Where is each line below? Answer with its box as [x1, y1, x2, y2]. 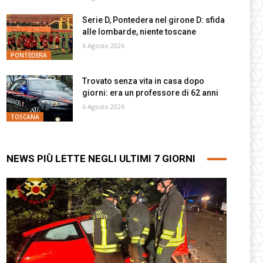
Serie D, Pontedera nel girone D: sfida [82, 15, 225, 25]
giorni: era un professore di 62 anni [82, 88, 218, 98]
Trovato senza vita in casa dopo [82, 76, 204, 86]
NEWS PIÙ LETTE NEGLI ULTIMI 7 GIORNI [6, 153, 196, 165]
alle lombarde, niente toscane [82, 26, 196, 36]
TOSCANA [11, 113, 40, 122]
